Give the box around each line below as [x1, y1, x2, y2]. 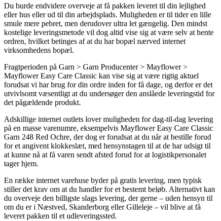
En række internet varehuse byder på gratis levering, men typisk [4, 176, 202, 184]
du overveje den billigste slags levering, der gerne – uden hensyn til [4, 193, 213, 202]
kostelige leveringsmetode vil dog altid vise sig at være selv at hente [4, 28, 214, 37]
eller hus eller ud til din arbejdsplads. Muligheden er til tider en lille [4, 10, 211, 19]
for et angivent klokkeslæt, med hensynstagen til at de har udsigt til [4, 141, 211, 150]
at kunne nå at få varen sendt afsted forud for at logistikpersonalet [4, 150, 206, 159]
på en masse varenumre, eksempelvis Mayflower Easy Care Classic [4, 123, 213, 132]
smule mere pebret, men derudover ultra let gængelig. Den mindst [4, 19, 207, 28]
